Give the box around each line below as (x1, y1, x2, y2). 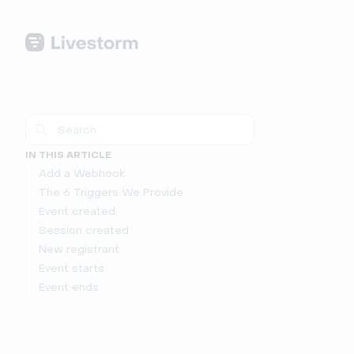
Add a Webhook (39, 167, 125, 180)
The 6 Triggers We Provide (39, 186, 183, 199)
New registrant (39, 243, 119, 256)
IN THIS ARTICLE (25, 149, 111, 161)
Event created (39, 205, 115, 218)
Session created (39, 224, 129, 237)
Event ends (39, 281, 99, 294)
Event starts (39, 262, 104, 275)
